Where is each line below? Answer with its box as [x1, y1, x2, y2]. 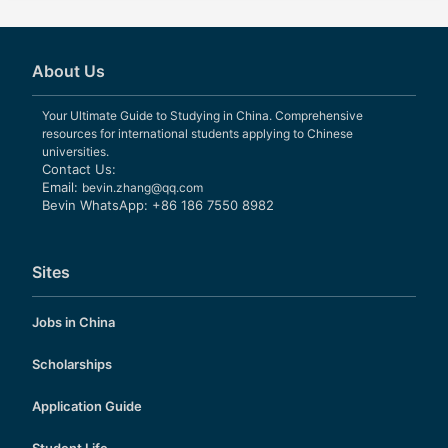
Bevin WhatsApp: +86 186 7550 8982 [42, 197, 274, 214]
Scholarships [32, 356, 112, 373]
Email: [42, 179, 82, 196]
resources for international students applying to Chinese [42, 126, 353, 142]
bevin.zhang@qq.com [82, 180, 203, 196]
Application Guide [32, 398, 142, 415]
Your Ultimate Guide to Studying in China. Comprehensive [42, 108, 363, 124]
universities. [42, 144, 109, 160]
